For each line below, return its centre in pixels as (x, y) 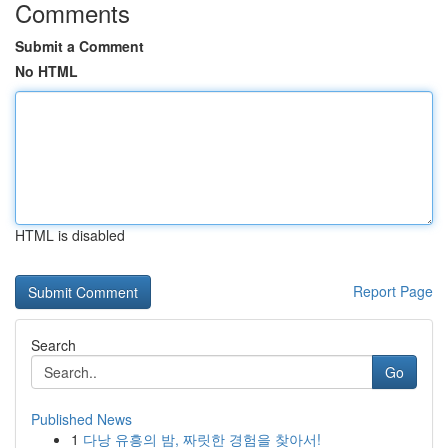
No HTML (46, 71)
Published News (81, 419)
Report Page (393, 291)
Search (53, 345)
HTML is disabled (70, 235)
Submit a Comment (79, 46)
